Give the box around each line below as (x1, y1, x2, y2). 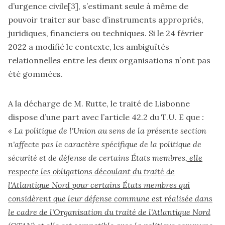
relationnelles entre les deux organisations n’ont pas (8, 55, 210, 65)
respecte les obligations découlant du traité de (8, 166, 175, 176)
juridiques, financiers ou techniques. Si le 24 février (8, 28, 203, 38)
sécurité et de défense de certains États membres (8, 152, 185, 163)
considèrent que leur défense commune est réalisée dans (8, 193, 212, 203)
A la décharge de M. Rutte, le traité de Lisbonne (8, 98, 190, 108)
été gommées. (8, 68, 63, 79)
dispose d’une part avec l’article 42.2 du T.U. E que (8, 111, 200, 122)
